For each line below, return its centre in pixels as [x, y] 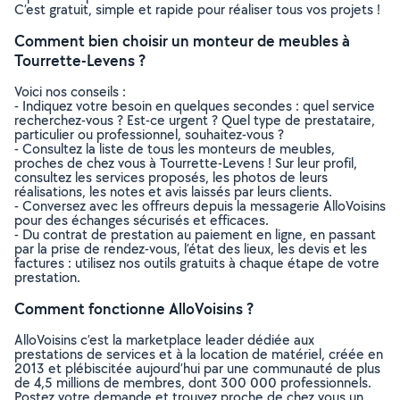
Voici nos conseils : [70, 92]
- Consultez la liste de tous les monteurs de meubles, [175, 149]
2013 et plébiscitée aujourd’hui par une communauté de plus [197, 368]
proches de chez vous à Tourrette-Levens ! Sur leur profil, [186, 163]
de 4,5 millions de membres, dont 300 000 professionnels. [193, 383]
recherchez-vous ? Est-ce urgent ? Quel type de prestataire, [195, 120]
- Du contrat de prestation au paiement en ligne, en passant [195, 234]
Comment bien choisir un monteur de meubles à [182, 41]
